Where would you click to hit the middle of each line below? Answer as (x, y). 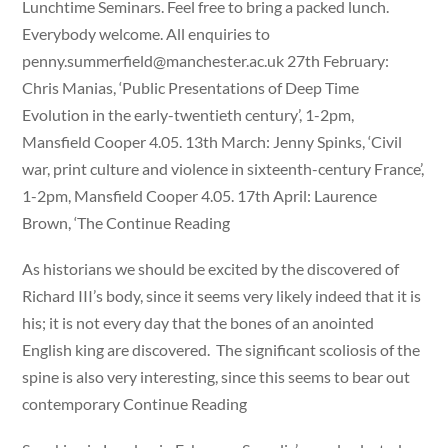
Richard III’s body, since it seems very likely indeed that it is (222, 296)
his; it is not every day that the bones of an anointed (198, 323)
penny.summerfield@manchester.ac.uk (153, 60)
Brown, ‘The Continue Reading (126, 222)
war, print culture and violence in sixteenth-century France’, (223, 168)
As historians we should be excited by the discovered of (211, 269)
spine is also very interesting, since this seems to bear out (216, 377)
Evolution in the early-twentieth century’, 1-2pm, (188, 114)
